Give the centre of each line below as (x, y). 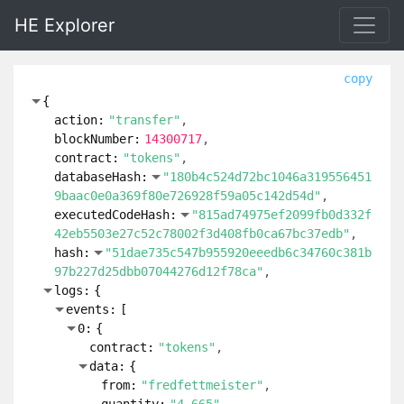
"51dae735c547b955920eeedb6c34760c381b (238, 252)
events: (91, 309)
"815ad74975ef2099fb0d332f (281, 215)
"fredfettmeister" (202, 385)
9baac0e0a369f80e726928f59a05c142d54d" (188, 196)
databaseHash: (101, 177)
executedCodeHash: (115, 215)
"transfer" (144, 120)
